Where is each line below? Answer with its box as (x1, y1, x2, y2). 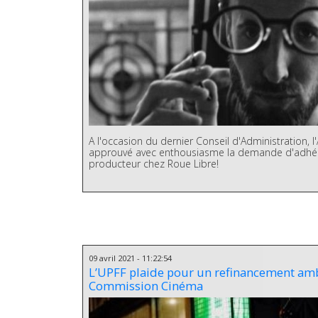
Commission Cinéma (89, 278, 204, 295)
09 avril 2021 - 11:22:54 (89, 252, 172, 263)
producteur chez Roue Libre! (89, 156, 219, 170)
